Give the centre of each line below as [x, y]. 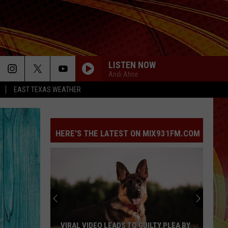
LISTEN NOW [132, 65]
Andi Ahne [123, 74]
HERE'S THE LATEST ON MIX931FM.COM [128, 133]
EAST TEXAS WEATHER [47, 90]
